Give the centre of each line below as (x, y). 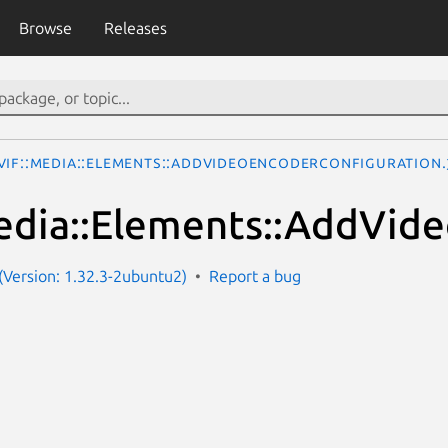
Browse (45, 28)
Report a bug (255, 275)
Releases (135, 28)
